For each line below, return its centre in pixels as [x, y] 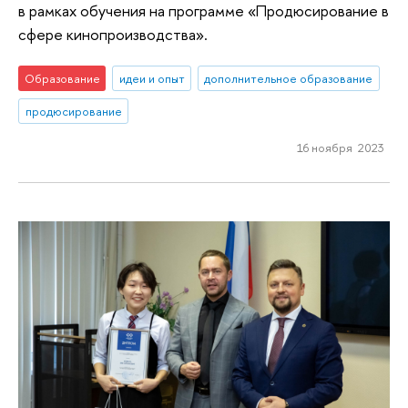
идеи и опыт [152, 79]
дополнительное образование [289, 79]
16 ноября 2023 [340, 147]
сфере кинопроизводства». [113, 34]
